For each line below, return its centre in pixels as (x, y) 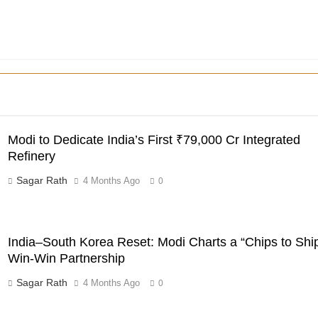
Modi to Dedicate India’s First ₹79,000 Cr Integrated (154, 140)
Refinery (31, 156)
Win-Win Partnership (66, 258)
